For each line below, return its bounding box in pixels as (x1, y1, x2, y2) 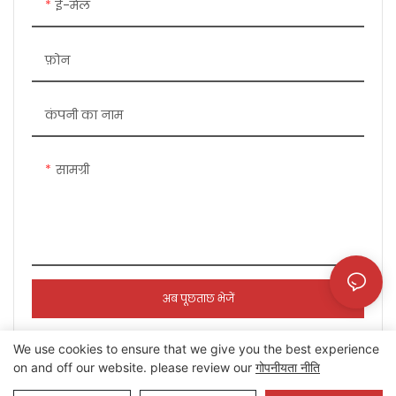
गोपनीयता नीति (255, 360, 320, 375)
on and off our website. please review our (13, 360, 255, 375)
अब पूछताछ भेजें (162, 291, 234, 307)
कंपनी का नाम (45, 106, 123, 125)
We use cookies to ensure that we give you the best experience (13, 341, 379, 356)
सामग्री (56, 161, 89, 179)
